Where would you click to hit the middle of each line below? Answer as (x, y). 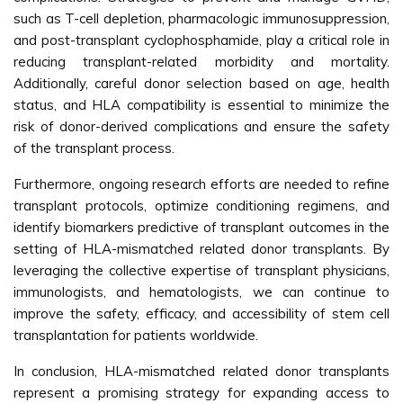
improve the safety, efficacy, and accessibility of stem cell (201, 313)
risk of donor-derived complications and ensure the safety (201, 126)
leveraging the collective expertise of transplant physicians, (201, 270)
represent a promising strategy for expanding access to (201, 393)
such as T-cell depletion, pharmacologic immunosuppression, (201, 18)
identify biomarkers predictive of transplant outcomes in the (201, 227)
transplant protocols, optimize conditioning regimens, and (201, 206)
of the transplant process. (94, 148)
